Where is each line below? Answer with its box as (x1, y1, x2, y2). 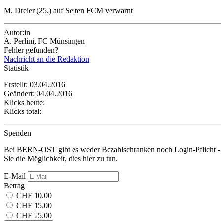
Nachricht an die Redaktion (4, 54, 89, 63)
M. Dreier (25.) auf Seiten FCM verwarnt (4, 6, 133, 15)
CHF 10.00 (16, 191, 52, 200)
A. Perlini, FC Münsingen (4, 37, 85, 45)
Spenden (4, 128, 31, 137)
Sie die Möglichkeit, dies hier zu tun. (4, 154, 118, 163)
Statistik (4, 63, 29, 72)
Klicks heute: (4, 98, 45, 107)
